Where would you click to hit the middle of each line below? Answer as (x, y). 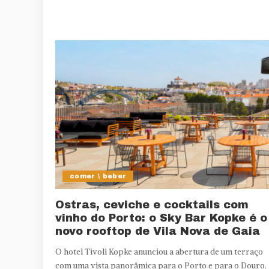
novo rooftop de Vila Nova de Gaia (158, 231)
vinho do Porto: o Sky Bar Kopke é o (161, 218)
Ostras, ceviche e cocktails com (152, 204)
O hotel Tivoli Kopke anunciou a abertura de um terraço (159, 252)
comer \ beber (98, 176)
